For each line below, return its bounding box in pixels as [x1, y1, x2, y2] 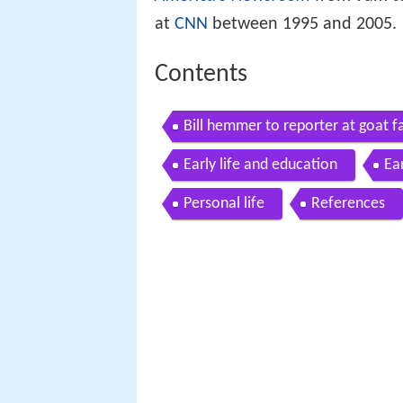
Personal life [184, 195, 264, 213]
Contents [155, 61, 247, 87]
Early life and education [184, 157, 337, 175]
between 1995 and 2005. [208, 14, 397, 33]
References [311, 195, 385, 213]
